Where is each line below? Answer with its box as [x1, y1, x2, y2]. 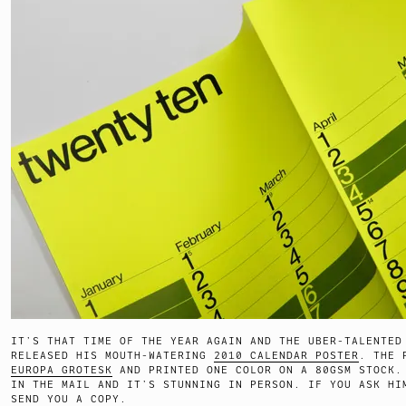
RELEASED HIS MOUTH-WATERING [11, 349, 214, 362]
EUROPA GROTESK [11, 363, 112, 376]
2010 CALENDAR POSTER [214, 349, 359, 362]
